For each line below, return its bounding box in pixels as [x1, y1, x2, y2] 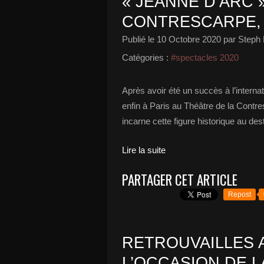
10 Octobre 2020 [157, 34, 221, 44]
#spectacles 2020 [171, 52, 239, 62]
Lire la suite [122, 145, 166, 155]
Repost [228, 190, 251, 199]
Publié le [122, 34, 157, 44]
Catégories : [122, 52, 169, 62]
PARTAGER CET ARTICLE [122, 170, 237, 190]
